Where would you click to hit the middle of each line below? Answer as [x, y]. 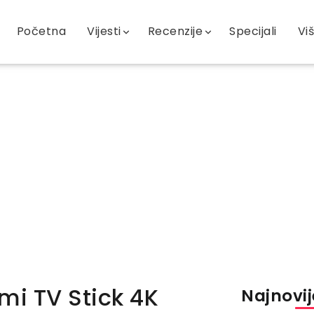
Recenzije [175, 32]
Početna [41, 32]
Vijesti [104, 32]
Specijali [253, 32]
